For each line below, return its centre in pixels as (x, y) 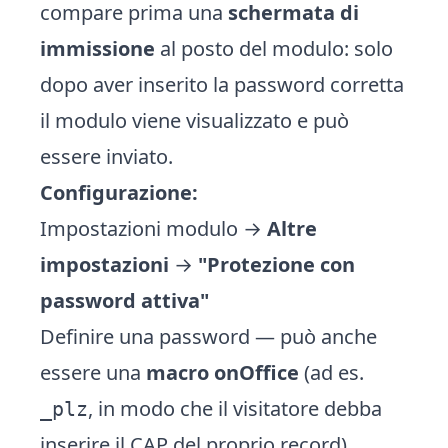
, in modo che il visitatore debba (235, 408)
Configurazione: (119, 192)
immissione (97, 48)
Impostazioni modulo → (153, 228)
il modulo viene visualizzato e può (194, 120)
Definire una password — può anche (208, 336)
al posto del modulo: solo (274, 48)
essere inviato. (106, 156)
